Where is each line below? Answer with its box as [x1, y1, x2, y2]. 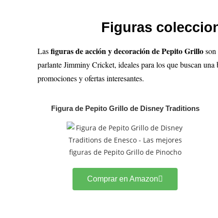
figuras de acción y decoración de [51, 45, 162, 56]
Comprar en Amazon [87, 175, 159, 183]
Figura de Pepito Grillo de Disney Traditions [51, 104, 200, 112]
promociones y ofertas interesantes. [37, 73, 145, 83]
